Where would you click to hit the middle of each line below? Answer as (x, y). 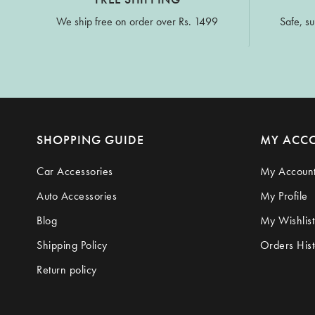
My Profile (284, 196)
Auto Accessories (77, 196)
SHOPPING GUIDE (90, 140)
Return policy (67, 270)
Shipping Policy (72, 245)
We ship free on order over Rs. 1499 (137, 22)
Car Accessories (75, 172)
